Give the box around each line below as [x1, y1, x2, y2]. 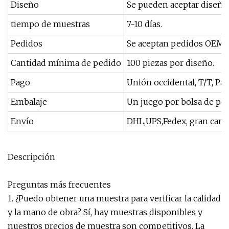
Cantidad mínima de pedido [11, 58, 121, 68]
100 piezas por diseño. [127, 58, 214, 68]
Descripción [8, 152, 55, 162]
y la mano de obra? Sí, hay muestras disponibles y [8, 207, 202, 217]
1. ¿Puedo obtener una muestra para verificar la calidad [8, 193, 221, 203]
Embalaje [11, 97, 47, 107]
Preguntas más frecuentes [8, 179, 111, 190]
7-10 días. [127, 19, 162, 29]
